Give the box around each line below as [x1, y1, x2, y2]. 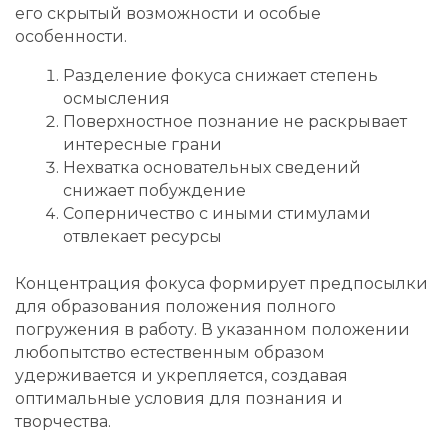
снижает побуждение [63, 180, 246, 200]
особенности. [15, 26, 127, 46]
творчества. [15, 411, 111, 431]
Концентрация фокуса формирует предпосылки [15, 273, 428, 293]
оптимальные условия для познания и [15, 388, 343, 408]
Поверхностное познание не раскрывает [63, 111, 407, 131]
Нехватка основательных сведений [63, 157, 361, 177]
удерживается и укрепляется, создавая [15, 365, 348, 385]
